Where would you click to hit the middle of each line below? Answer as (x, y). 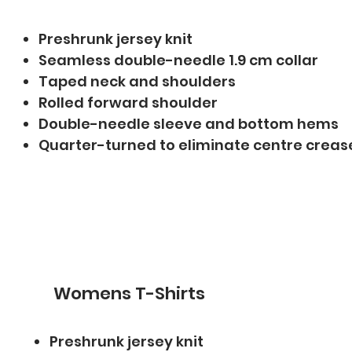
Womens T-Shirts (130, 293)
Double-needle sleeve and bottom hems (189, 124)
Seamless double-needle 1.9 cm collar (179, 60)
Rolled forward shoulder (128, 103)
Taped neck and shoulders (137, 81)
